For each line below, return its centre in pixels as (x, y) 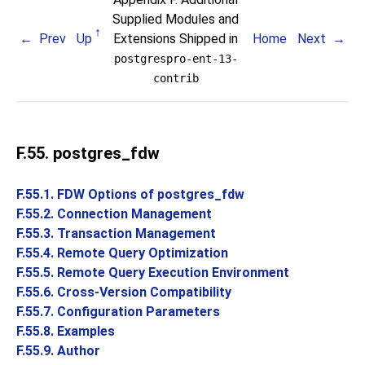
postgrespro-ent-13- (176, 59)
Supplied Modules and (176, 19)
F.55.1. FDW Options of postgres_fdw (130, 194)
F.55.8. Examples (66, 331)
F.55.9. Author (58, 351)
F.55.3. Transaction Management (116, 233)
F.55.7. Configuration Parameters (118, 312)
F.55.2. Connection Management (114, 214)
